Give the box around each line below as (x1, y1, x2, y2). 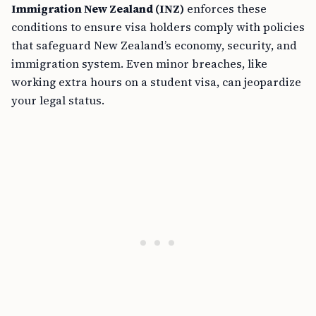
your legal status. (11, 92, 104, 108)
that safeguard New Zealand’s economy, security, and (11, 37, 297, 53)
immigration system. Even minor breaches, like (11, 56, 267, 71)
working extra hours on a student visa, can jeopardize (11, 74, 301, 90)
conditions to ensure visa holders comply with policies (11, 19, 305, 35)
